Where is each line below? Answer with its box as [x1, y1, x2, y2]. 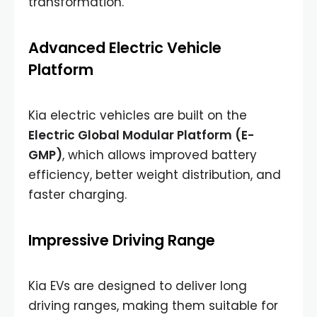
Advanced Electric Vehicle [28, 38, 221, 58]
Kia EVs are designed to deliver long [28, 277, 247, 294]
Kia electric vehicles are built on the [28, 107, 247, 124]
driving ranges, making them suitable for [28, 297, 278, 314]
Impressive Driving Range [28, 230, 215, 250]
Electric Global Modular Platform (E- [28, 127, 254, 144]
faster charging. [28, 186, 127, 203]
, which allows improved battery [62, 146, 257, 163]
